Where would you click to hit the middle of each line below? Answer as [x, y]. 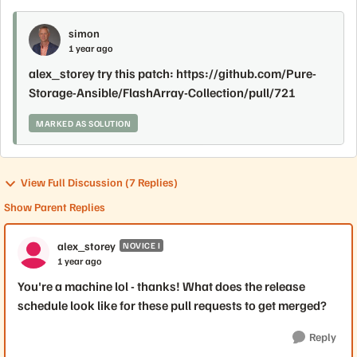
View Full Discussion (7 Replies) [99, 182]
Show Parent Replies [55, 207]
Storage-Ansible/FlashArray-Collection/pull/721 [162, 92]
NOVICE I [141, 245]
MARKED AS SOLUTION [83, 123]
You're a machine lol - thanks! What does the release [161, 286]
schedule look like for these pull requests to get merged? [172, 305]
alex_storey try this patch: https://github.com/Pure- [173, 73]
